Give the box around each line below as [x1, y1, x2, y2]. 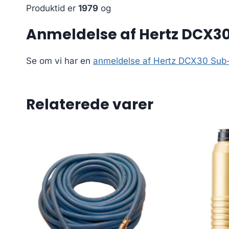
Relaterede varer [26, 95, 153, 115]
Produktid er [26, 3, 78, 14]
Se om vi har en [26, 56, 93, 66]
